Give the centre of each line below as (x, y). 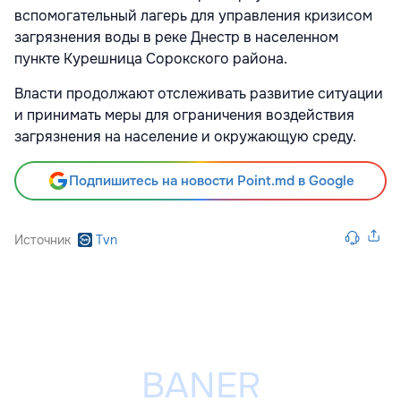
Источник (43, 239)
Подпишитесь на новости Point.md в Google (211, 180)
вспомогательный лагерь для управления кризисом (193, 15)
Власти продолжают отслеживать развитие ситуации (199, 93)
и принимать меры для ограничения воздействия (184, 115)
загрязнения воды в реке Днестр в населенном (176, 37)
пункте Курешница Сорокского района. (151, 58)
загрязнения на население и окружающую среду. (185, 136)
